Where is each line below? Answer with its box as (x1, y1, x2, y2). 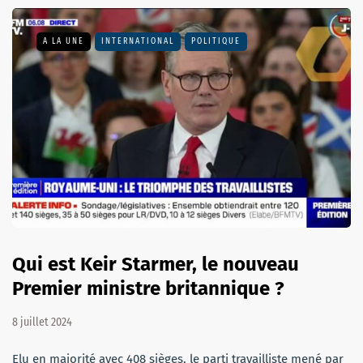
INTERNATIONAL (101, 36, 174, 46)
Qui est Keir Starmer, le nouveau (12, 253, 299, 276)
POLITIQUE (191, 36, 241, 46)
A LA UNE (43, 36, 84, 46)
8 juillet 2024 (12, 315, 72, 330)
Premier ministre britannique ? (12, 277, 284, 301)
